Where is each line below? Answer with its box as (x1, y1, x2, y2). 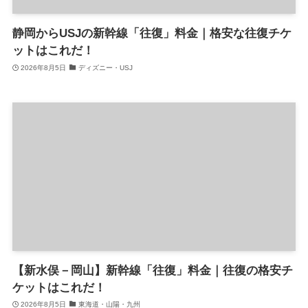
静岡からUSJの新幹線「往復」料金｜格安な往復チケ (12, 27, 291, 41)
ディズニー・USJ (78, 63, 133, 71)
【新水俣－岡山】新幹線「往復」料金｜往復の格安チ (12, 263, 293, 277)
